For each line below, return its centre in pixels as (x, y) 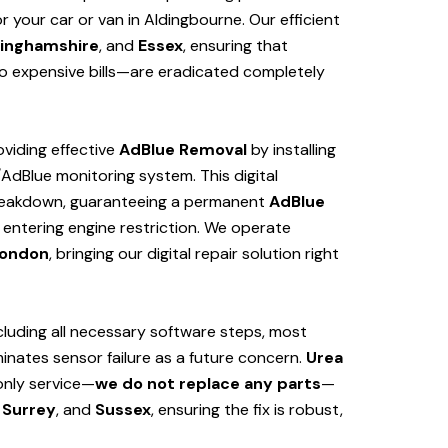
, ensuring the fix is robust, (247, 410)
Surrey (29, 410)
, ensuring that (235, 46)
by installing (291, 150)
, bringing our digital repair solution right (194, 254)
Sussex (123, 410)
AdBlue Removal (183, 150)
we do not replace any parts (208, 384)
